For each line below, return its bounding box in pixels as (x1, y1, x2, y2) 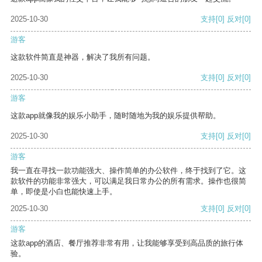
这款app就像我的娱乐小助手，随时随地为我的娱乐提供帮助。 (11, 111, 220, 120)
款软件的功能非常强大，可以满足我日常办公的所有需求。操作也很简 (11, 177, 246, 186)
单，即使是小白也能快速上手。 (11, 187, 117, 196)
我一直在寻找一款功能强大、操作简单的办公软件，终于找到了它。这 (11, 166, 246, 175)
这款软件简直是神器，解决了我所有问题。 (11, 53, 155, 62)
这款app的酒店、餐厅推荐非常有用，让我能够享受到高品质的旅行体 (11, 239, 243, 248)
